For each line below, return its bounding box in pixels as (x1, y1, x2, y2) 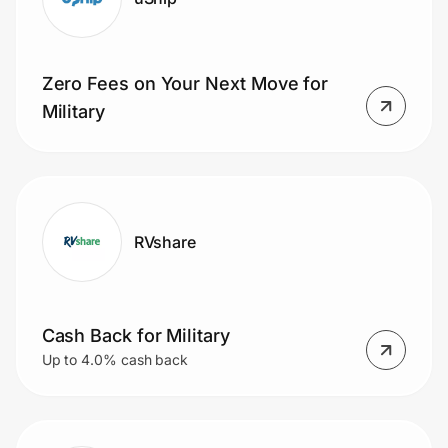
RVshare (133, 231, 197, 252)
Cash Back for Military (41, 325, 230, 347)
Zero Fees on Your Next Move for (41, 73, 329, 95)
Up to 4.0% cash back (41, 351, 189, 369)
